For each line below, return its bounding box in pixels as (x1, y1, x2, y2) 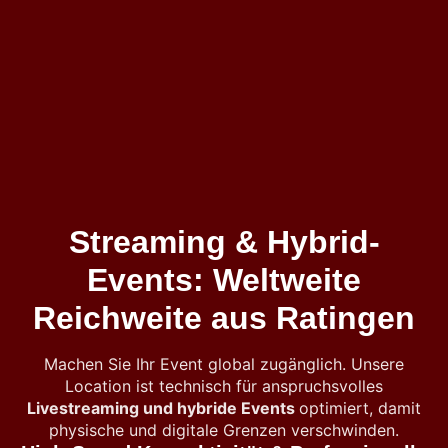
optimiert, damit (299, 398, 421, 418)
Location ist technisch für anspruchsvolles (65, 376, 383, 396)
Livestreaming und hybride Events (27, 398, 299, 418)
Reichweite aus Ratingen (33, 300, 415, 336)
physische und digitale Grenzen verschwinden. (49, 420, 399, 440)
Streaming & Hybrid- (68, 224, 380, 260)
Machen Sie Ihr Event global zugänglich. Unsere (44, 354, 404, 374)
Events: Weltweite (87, 262, 361, 298)
